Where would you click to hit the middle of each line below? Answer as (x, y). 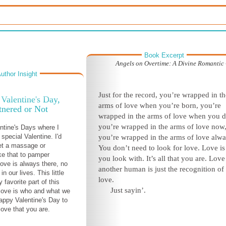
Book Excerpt (164, 55)
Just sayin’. (128, 190)
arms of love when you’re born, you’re (160, 105)
